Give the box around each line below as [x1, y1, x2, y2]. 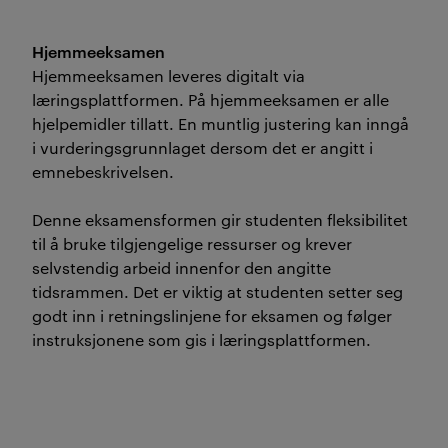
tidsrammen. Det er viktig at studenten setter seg [32, 281, 403, 302]
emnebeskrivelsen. [32, 161, 174, 182]
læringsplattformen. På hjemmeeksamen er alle [32, 89, 389, 110]
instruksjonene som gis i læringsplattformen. [32, 329, 371, 350]
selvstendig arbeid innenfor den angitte [32, 257, 331, 278]
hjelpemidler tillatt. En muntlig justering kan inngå [32, 113, 409, 134]
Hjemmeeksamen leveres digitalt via [32, 65, 305, 86]
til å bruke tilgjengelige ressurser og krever [32, 233, 352, 254]
